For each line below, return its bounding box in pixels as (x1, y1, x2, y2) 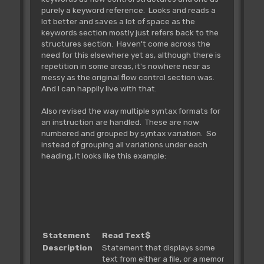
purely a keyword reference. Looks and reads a (41, 5, 216, 15)
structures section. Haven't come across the (41, 38, 210, 48)
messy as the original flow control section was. (41, 72, 216, 82)
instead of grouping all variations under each (41, 139, 207, 149)
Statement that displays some (101, 242, 215, 252)
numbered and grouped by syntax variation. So (41, 128, 216, 138)
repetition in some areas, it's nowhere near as (41, 61, 210, 71)
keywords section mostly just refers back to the (41, 27, 219, 37)
